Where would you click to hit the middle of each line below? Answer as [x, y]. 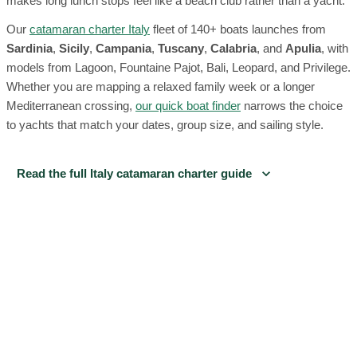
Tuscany [181, 48]
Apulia [303, 48]
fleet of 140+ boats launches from [239, 29]
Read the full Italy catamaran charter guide [134, 173]
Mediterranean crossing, [69, 106]
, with [335, 48]
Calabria [233, 48]
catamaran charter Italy [90, 29]
